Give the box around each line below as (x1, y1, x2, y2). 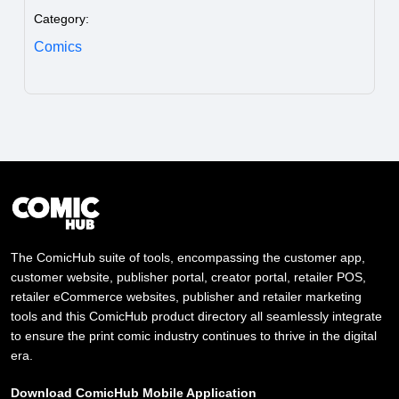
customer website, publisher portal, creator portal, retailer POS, (11, 270, 366, 285)
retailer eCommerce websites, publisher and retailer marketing (11, 289, 362, 305)
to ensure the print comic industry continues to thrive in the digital (11, 329, 377, 344)
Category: (34, 11, 89, 26)
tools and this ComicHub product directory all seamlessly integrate (11, 309, 382, 324)
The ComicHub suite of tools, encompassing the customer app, (11, 250, 365, 265)
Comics (34, 38, 82, 54)
